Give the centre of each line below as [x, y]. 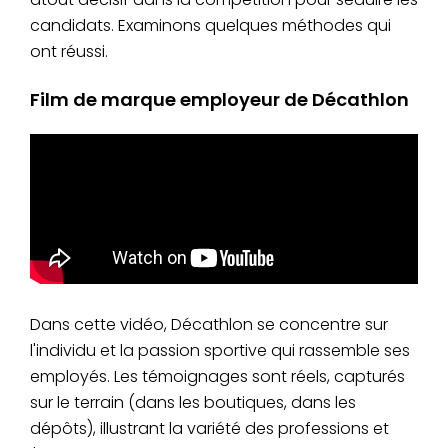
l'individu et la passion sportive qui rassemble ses [220, 350]
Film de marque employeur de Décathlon [219, 99]
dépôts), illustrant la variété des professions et [209, 428]
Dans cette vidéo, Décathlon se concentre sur [209, 324]
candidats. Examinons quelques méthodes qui [210, 25]
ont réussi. [69, 51]
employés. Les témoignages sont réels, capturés [217, 376]
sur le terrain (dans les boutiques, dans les [193, 402]
